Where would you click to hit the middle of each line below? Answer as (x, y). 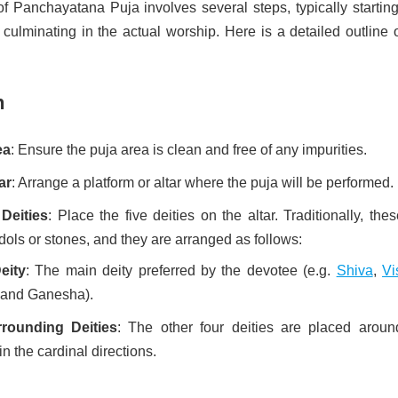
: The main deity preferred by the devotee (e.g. (181, 271)
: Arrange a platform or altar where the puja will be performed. (203, 183)
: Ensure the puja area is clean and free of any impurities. (189, 150)
